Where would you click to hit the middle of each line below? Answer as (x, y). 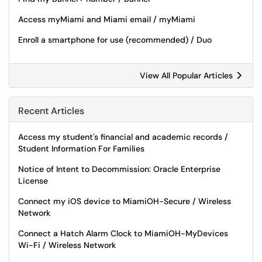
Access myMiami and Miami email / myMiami (107, 19)
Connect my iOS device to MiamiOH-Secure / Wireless (125, 201)
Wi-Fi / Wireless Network (67, 245)
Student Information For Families (81, 149)
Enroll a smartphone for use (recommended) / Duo (115, 40)
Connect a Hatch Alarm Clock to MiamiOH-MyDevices (123, 233)
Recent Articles (51, 111)
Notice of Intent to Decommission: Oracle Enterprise (119, 169)
